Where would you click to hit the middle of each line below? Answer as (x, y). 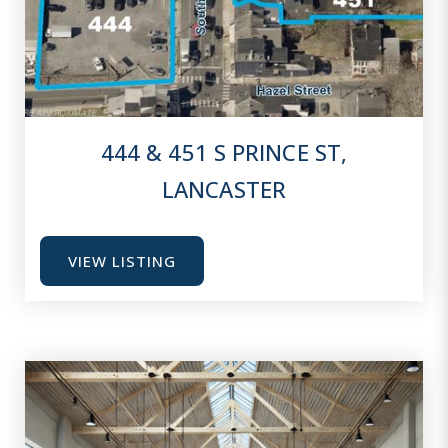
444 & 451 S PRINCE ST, (224, 152)
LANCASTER (224, 189)
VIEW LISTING (122, 261)
